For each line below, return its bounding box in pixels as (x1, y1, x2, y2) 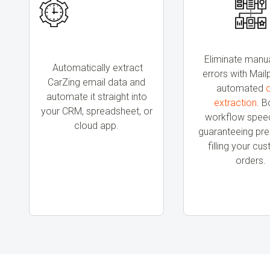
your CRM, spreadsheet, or (40, 105, 152, 117)
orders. (236, 155, 266, 166)
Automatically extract (50, 62, 143, 74)
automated (216, 83, 266, 94)
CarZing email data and (48, 77, 145, 88)
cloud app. (74, 120, 119, 131)
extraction (214, 97, 257, 108)
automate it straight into (46, 91, 147, 102)
